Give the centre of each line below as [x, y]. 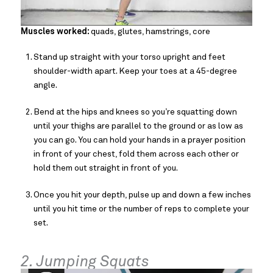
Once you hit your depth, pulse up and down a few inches [142, 195]
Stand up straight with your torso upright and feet [129, 57]
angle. [45, 85]
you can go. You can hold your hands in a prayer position [140, 140]
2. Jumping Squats [85, 261]
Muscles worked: [56, 31]
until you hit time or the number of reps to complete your [141, 209]
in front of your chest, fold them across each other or [136, 154]
